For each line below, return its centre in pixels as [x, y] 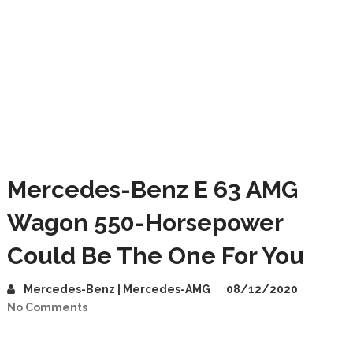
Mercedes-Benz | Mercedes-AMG [117, 289]
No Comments [47, 307]
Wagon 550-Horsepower [145, 223]
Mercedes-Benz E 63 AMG [152, 190]
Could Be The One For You [155, 256]
